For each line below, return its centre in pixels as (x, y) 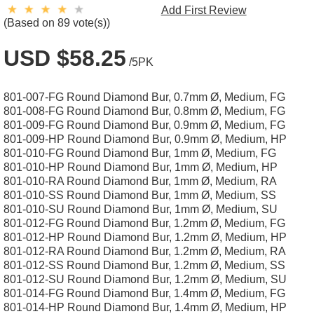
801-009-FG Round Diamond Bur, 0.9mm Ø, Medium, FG (144, 125)
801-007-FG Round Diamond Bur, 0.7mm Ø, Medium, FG (144, 97)
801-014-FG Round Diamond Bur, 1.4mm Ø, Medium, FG (144, 293)
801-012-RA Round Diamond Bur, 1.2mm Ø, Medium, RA (145, 251)
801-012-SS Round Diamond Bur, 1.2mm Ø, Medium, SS (144, 265)
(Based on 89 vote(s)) (57, 23)
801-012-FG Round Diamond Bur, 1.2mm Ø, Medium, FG (144, 223)
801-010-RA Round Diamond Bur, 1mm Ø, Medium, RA (140, 181)
